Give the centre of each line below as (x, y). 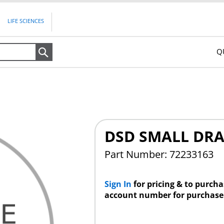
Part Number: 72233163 (159, 154)
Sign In (119, 184)
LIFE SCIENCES (26, 21)
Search (68, 52)
